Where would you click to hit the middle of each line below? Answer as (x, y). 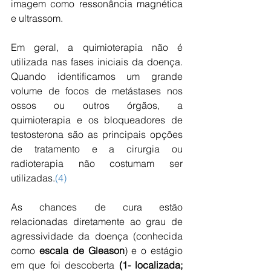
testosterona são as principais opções (97, 134)
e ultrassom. (37, 18)
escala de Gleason (82, 250)
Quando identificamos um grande (97, 76)
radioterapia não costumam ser (97, 163)
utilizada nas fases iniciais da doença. (97, 62)
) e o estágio (154, 250)
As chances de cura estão (97, 207)
